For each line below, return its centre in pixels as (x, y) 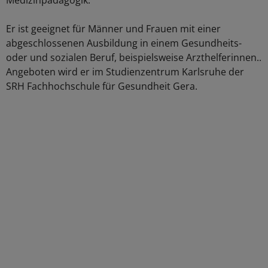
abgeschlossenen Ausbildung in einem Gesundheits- (124, 43)
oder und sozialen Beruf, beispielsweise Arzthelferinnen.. (134, 57)
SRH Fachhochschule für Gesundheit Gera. (102, 86)
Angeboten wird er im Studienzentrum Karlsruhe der (125, 72)
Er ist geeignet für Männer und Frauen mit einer (113, 29)
